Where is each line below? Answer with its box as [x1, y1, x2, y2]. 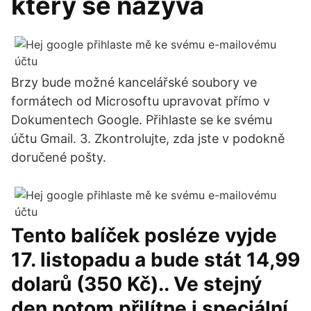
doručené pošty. [11, 150, 106, 165]
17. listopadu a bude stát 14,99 [11, 248, 300, 271]
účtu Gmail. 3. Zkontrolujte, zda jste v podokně [11, 131, 285, 146]
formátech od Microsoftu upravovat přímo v [11, 94, 270, 108]
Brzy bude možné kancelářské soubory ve [11, 75, 257, 90]
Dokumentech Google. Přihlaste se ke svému [11, 112, 272, 127]
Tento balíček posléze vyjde [11, 224, 277, 247]
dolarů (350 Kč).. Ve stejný [11, 272, 262, 296]
